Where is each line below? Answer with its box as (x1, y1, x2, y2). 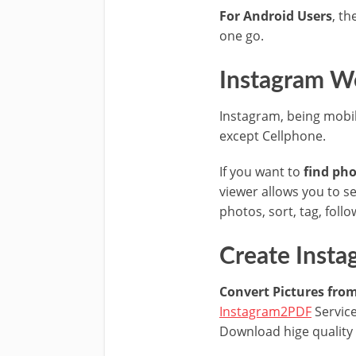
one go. (219, 26, 264, 44)
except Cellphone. (219, 126, 326, 145)
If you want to (219, 162, 304, 180)
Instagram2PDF (219, 302, 311, 320)
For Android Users (219, 6, 332, 25)
